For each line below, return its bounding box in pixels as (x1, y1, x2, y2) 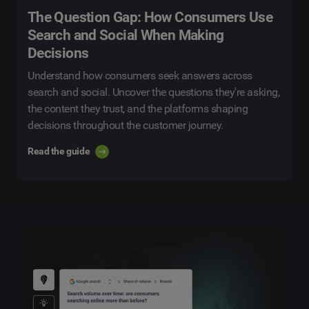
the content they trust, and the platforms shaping (28, 101, 248, 115)
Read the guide (28, 146, 90, 157)
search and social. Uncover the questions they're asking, (28, 85, 280, 99)
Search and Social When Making (28, 26, 224, 43)
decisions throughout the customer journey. (28, 118, 223, 132)
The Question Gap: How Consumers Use (28, 8, 272, 26)
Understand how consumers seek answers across (28, 68, 252, 82)
